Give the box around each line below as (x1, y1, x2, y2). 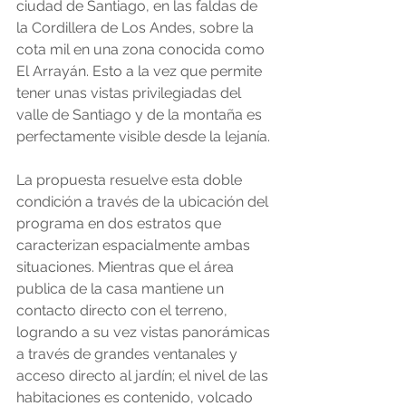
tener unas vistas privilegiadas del (16, 84, 245, 102)
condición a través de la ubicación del (16, 193, 272, 211)
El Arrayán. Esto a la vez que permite (16, 63, 266, 81)
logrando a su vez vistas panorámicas (16, 324, 274, 342)
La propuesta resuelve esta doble (16, 171, 246, 189)
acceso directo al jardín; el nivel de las (16, 367, 272, 385)
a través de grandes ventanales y (16, 345, 241, 363)
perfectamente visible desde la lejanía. (16, 128, 270, 146)
